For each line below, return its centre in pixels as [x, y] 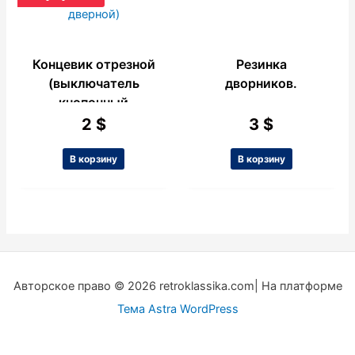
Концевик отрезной [94, 65]
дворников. [261, 84]
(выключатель [94, 84]
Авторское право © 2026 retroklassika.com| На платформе [177, 286]
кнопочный [94, 103]
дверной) [94, 122]
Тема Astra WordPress [177, 309]
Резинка [261, 65]
